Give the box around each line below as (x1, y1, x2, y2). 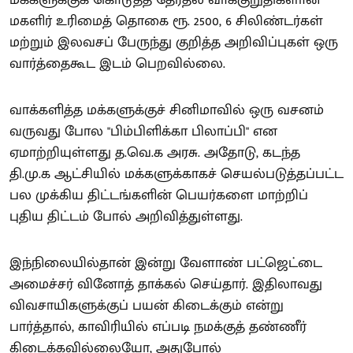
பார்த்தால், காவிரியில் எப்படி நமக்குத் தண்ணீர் (9, 314, 307, 339)
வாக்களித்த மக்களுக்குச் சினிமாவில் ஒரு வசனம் (9, 98, 324, 122)
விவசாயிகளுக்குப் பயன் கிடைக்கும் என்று (9, 293, 284, 318)
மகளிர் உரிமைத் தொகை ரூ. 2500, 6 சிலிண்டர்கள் (9, 9, 323, 33)
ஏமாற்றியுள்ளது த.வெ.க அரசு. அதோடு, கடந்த (9, 140, 300, 165)
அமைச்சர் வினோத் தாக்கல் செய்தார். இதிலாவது (9, 272, 322, 296)
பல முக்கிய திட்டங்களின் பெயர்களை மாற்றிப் (9, 183, 308, 207)
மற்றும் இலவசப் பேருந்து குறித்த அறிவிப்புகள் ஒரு (9, 30, 338, 54)
